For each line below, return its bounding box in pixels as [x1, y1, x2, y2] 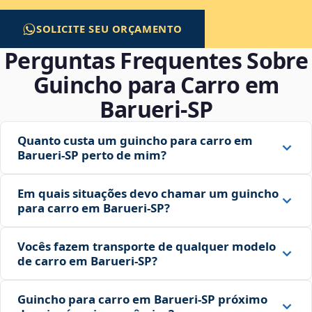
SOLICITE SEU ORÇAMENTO [36, 22, 183, 36]
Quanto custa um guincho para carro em [17, 132, 253, 149]
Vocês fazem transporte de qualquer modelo [17, 238, 276, 255]
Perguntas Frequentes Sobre [3, 45, 309, 76]
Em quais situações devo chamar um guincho [17, 185, 279, 202]
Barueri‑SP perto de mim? [17, 147, 166, 164]
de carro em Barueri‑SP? [17, 253, 157, 270]
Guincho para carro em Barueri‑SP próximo [17, 291, 267, 308]
